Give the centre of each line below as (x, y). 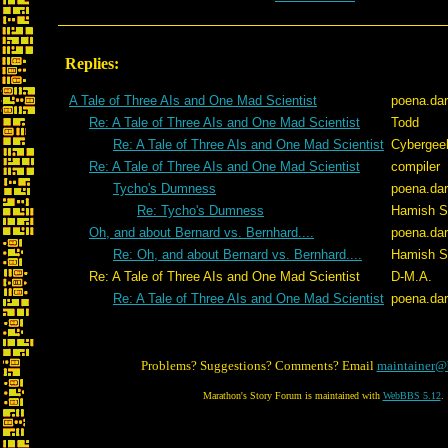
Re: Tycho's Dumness (200, 210)
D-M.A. (411, 276)
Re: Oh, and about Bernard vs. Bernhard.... (237, 254)
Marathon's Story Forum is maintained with (292, 395)
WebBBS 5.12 (411, 395)
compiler (415, 166)
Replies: (92, 63)
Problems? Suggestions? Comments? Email (258, 365)
